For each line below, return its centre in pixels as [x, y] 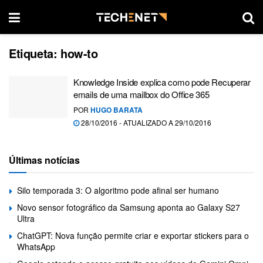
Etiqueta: [35, 53]
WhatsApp [36, 247]
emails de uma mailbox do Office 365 [141, 94]
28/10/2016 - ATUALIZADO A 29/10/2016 [145, 122]
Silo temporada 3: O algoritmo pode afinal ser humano [118, 190]
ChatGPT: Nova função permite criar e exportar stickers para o [133, 235]
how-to [79, 53]
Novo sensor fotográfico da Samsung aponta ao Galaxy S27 [129, 207]
